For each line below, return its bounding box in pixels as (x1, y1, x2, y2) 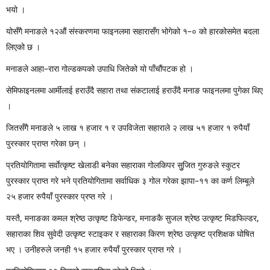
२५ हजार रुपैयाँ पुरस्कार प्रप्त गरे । (6, 190, 113, 202)
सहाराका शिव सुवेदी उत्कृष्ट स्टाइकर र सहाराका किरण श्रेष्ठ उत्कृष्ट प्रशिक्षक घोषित (6, 228, 254, 240)
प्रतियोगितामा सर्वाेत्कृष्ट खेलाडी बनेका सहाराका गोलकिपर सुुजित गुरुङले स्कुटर (6, 159, 240, 171)
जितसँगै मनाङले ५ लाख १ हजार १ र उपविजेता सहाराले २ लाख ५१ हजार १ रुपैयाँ (6, 122, 250, 134)
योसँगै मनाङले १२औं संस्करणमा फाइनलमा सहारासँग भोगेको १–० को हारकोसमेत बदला (6, 25, 259, 37)
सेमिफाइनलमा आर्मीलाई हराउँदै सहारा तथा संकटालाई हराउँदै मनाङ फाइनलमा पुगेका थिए (6, 84, 263, 96)
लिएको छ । (6, 41, 40, 53)
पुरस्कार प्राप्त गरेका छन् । (6, 137, 87, 149)
